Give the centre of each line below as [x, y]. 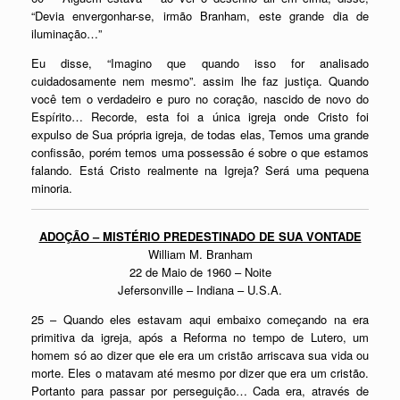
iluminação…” [67, 33]
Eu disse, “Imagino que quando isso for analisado [200, 63]
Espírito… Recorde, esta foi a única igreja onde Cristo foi [200, 117]
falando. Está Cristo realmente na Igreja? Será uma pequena [200, 170]
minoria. [52, 188]
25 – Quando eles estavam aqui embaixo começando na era [200, 319]
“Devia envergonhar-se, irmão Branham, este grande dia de [200, 16]
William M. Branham [200, 254]
